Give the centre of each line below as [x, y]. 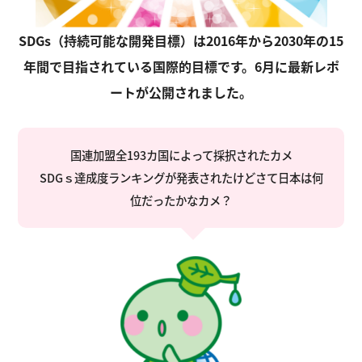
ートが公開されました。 [181, 92]
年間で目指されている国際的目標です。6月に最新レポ [181, 66]
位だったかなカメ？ [181, 200]
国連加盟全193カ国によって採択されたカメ [181, 154]
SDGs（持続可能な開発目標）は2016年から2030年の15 [181, 40]
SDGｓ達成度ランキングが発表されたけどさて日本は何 [181, 177]
